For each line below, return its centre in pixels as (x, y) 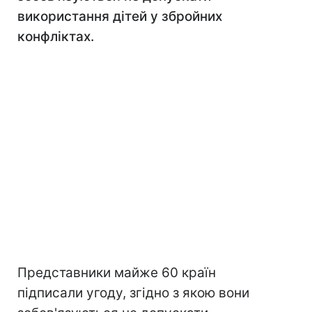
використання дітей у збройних (120, 16)
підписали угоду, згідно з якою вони (133, 293)
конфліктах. (56, 37)
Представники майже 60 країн (117, 273)
